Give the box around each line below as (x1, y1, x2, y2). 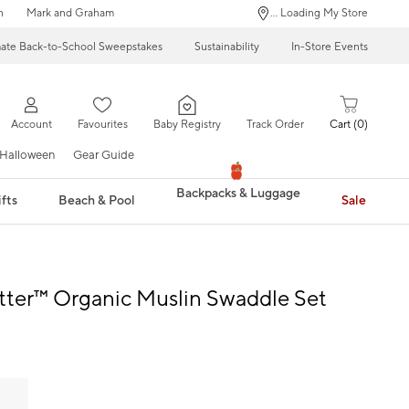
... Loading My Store (270, 6, 368, 20)
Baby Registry (152, 118, 221, 132)
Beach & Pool (58, 192, 136, 209)
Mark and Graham (26, 6, 114, 20)
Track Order (246, 118, 304, 132)
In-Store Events (291, 39, 368, 54)
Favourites (77, 118, 128, 132)
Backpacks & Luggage (175, 185, 300, 203)
